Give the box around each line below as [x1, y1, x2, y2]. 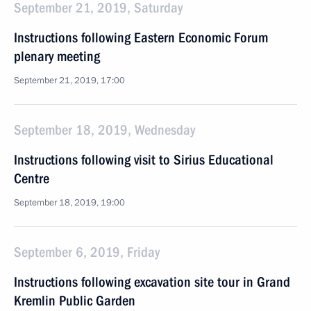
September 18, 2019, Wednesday [14, 121, 195, 138]
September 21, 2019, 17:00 [14, 74, 125, 87]
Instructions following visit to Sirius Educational [14, 151, 274, 168]
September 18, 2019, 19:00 [14, 196, 125, 209]
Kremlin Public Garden [14, 292, 135, 309]
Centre [14, 170, 49, 187]
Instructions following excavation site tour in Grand [14, 274, 290, 290]
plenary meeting [14, 48, 100, 65]
